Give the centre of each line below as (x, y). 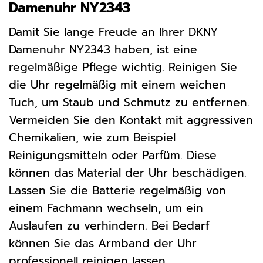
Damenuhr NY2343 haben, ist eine (103, 49)
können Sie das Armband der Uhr (103, 243)
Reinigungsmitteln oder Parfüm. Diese (113, 155)
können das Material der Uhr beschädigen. (128, 173)
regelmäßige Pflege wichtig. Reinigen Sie (123, 67)
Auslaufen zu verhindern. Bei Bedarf (109, 225)
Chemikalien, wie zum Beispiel (92, 137)
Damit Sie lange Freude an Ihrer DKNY (113, 32)
